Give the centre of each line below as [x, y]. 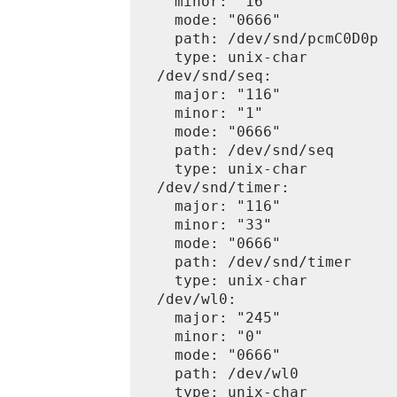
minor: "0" [201, 336]
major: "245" [210, 318]
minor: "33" [206, 225]
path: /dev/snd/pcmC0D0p [259, 39]
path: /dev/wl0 [219, 374]
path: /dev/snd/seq [237, 150]
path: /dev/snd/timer [245, 262]
